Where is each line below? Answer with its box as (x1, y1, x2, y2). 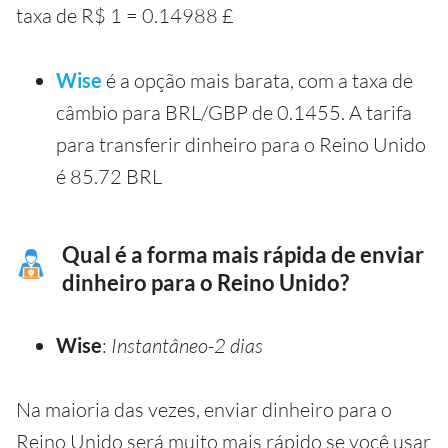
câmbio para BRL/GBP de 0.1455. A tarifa (56, 99, 412, 125)
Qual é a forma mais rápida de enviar (62, 241, 424, 268)
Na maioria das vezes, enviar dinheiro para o (16, 396, 392, 422)
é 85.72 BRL (56, 163, 162, 189)
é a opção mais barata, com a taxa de (102, 67, 413, 93)
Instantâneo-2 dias (111, 332, 263, 358)
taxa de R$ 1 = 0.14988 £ (16, 2, 234, 28)
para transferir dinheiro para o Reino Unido (56, 131, 426, 157)
